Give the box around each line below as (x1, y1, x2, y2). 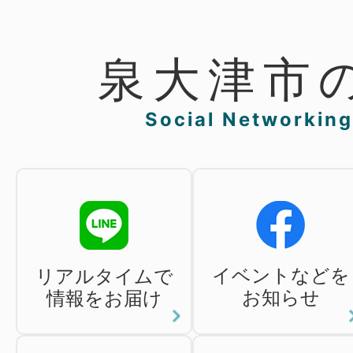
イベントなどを (211, 264, 350, 287)
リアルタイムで (35, 265, 173, 288)
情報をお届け (46, 287, 162, 310)
